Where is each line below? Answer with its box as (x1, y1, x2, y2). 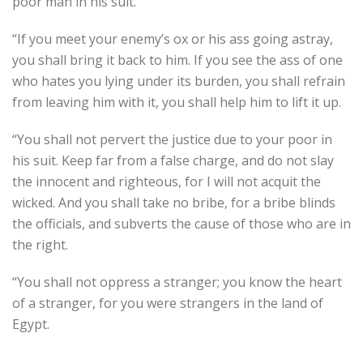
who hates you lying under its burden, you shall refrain (12, 72, 345, 90)
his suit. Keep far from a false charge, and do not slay (12, 152, 334, 169)
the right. (12, 236, 71, 254)
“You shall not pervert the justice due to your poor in (12, 130, 332, 148)
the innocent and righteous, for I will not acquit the (12, 173, 321, 190)
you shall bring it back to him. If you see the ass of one (12, 51, 343, 69)
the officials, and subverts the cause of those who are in (12, 215, 351, 233)
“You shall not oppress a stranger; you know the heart (12, 273, 342, 291)
